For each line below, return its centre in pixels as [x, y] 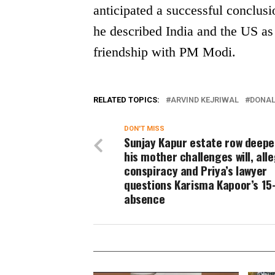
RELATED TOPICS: [126, 100]
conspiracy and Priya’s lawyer [196, 171]
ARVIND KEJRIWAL [205, 100]
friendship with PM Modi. [165, 52]
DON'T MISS [144, 129]
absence [145, 199]
